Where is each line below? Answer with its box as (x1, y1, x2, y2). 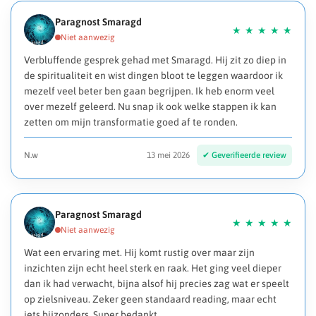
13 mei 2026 (147, 150, 190, 161)
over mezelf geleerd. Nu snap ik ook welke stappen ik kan (24, 101, 276, 113)
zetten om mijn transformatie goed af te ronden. (24, 116, 238, 128)
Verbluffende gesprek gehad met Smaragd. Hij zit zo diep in (24, 54, 286, 66)
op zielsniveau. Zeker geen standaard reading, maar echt (24, 293, 276, 305)
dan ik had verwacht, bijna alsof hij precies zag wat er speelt (24, 278, 289, 290)
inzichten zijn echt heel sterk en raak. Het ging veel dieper (24, 262, 281, 274)
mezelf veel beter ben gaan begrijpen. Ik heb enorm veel (24, 85, 274, 97)
